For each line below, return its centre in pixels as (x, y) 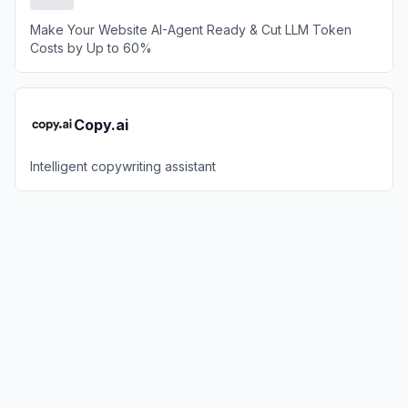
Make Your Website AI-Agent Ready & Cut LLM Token (191, 30)
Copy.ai (101, 125)
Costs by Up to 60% (91, 48)
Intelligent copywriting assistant (123, 166)
